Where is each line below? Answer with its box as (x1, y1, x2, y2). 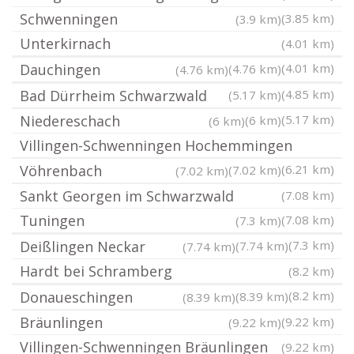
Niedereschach (20, 111, 120, 130)
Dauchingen (20, 60, 100, 79)
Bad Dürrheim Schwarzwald (20, 86, 207, 105)
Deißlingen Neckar (20, 237, 145, 256)
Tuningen (20, 211, 85, 230)
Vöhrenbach (20, 161, 102, 180)
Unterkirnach (20, 34, 111, 53)
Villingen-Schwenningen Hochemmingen (20, 136, 292, 155)
